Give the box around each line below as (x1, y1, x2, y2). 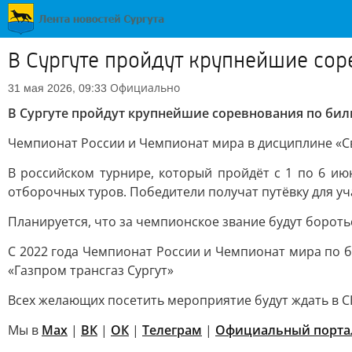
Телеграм (142, 321, 202, 339)
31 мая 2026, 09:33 (8, 82, 107, 94)
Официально (110, 80, 180, 95)
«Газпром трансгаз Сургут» (8, 262, 174, 279)
